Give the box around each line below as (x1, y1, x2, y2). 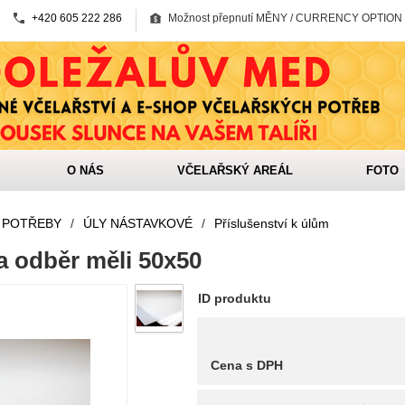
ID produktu (197, 291, 271, 306)
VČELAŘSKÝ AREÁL (177, 164, 293, 177)
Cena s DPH (210, 358, 283, 372)
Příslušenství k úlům (214, 216, 329, 231)
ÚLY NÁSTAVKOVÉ (83, 216, 193, 231)
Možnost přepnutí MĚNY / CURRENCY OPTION (168, 12, 402, 24)
